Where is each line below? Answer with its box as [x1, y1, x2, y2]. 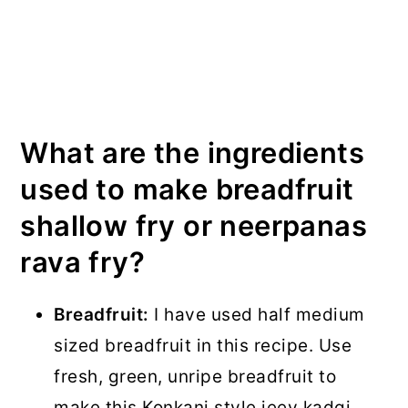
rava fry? [20, 245, 145, 280]
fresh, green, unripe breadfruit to [54, 366, 337, 388]
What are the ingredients [20, 136, 364, 170]
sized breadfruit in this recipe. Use [54, 335, 352, 357]
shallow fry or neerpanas [20, 209, 367, 243]
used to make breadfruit [20, 172, 354, 207]
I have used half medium [148, 304, 365, 326]
